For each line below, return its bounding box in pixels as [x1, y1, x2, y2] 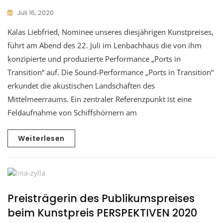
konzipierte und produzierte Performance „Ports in [7, 53, 181, 64]
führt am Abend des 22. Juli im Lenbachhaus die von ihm [7, 40, 202, 50]
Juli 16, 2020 [17, 7, 54, 17]
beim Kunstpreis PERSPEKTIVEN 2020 [7, 205, 197, 220]
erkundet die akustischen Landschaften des [7, 80, 155, 91]
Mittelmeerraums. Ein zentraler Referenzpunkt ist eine [7, 94, 192, 104]
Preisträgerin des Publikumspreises [7, 191, 195, 206]
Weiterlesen [18, 133, 65, 143]
